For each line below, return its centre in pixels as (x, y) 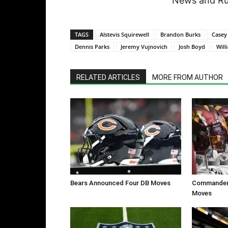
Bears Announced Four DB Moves (120, 183)
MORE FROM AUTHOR (188, 78)
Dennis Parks (92, 47)
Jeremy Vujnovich (144, 47)
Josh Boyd (192, 47)
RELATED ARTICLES (108, 78)
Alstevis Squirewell (124, 35)
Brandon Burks (180, 35)
